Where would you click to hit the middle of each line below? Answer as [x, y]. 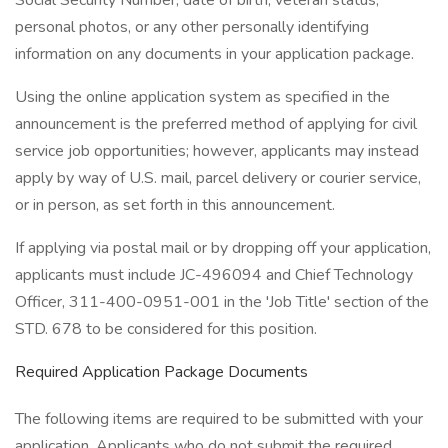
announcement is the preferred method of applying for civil [216, 124]
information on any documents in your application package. [214, 54]
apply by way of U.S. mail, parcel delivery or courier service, [218, 178]
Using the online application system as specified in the [202, 97]
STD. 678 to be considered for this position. [166, 329]
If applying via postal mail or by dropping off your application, [223, 248]
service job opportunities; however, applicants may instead [217, 151]
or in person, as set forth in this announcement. [175, 205]
